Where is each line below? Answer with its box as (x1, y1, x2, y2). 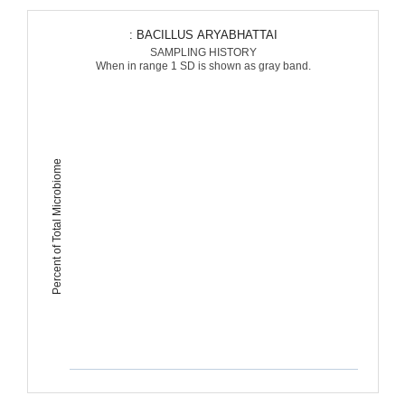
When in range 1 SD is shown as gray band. (95, 60, 311, 72)
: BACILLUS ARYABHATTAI (136, 28, 278, 42)
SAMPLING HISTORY (149, 46, 257, 59)
